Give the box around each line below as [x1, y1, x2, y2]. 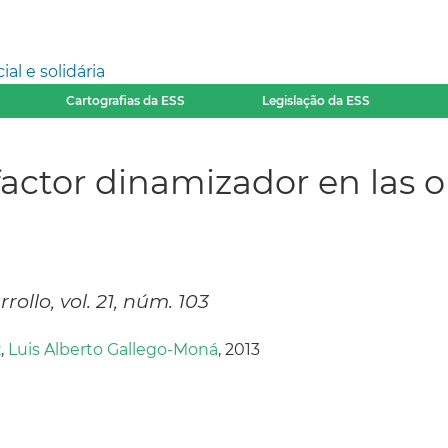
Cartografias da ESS [65, 93, 185, 108]
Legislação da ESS [262, 93, 371, 108]
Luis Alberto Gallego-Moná [8, 340, 218, 360]
